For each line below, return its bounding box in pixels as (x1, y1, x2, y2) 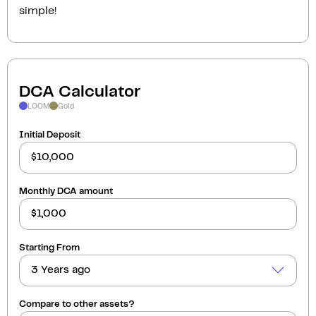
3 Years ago (31, 265, 90, 276)
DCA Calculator (19, 84, 140, 100)
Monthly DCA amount (19, 186, 113, 196)
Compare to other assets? (19, 299, 135, 309)
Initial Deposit (19, 130, 80, 140)
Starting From (19, 243, 80, 253)
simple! (19, 5, 56, 16)
